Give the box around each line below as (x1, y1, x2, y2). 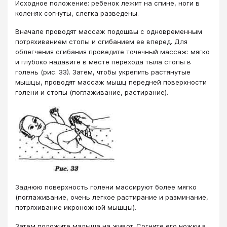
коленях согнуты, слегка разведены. (15, 9, 139, 17)
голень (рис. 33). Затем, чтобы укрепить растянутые (15, 68, 191, 77)
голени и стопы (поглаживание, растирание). (15, 88, 168, 97)
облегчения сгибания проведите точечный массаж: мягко (15, 48, 210, 56)
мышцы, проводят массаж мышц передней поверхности (15, 78, 207, 87)
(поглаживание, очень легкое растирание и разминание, (15, 193, 208, 202)
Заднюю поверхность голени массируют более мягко (15, 183, 197, 192)
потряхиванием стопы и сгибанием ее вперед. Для (15, 37, 187, 46)
